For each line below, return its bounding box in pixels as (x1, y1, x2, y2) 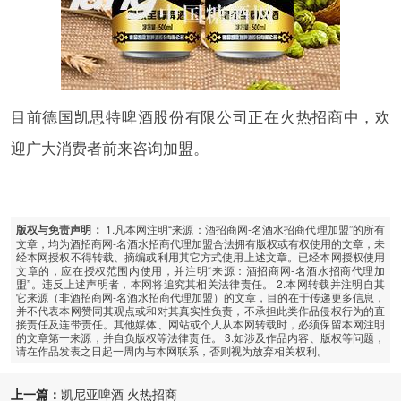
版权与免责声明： (15, 221, 103, 237)
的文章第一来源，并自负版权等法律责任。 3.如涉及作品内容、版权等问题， (15, 328, 386, 345)
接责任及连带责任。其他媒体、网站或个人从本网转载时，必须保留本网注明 (15, 315, 386, 331)
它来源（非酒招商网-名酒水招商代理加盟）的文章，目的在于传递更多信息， (15, 288, 386, 304)
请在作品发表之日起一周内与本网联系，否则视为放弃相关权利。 (15, 342, 328, 358)
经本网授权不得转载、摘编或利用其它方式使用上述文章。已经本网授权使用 (15, 248, 386, 264)
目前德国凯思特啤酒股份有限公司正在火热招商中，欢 (10, 106, 391, 127)
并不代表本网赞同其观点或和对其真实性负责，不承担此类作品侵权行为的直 (15, 302, 386, 318)
